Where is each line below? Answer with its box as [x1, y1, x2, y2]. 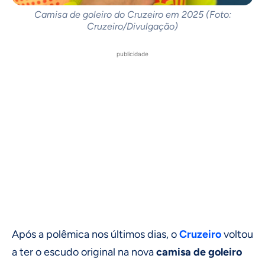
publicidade [117, 50, 148, 57]
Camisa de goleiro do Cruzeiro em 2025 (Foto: [34, 8, 231, 20]
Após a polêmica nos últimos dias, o [12, 227, 179, 241]
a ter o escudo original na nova [12, 245, 156, 258]
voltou [221, 227, 253, 241]
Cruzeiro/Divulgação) [87, 20, 178, 32]
